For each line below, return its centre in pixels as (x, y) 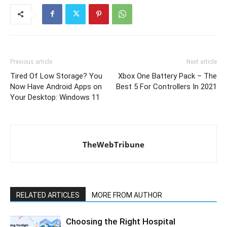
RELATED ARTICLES (48, 195)
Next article (202, 62)
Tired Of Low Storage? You (56, 76)
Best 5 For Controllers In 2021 (166, 86)
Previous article (31, 62)
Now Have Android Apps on (56, 86)
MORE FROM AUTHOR (127, 195)
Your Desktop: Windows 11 (55, 97)
